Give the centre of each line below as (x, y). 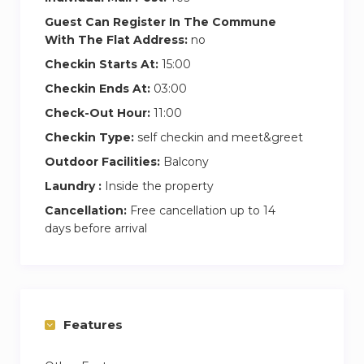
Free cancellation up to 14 (201, 210)
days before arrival (96, 228)
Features (93, 324)
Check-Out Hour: (97, 113)
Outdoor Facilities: (102, 161)
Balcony (184, 161)
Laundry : (73, 186)
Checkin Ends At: (97, 88)
